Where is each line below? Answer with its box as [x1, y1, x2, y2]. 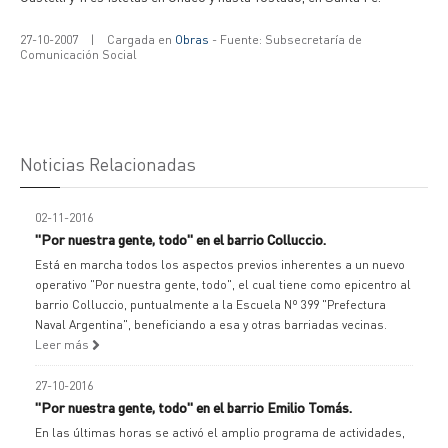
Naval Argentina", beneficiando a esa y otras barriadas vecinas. [35, 317, 387, 332]
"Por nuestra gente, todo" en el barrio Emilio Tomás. [35, 398, 352, 416]
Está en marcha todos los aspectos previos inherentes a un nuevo [35, 257, 405, 272]
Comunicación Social [20, 47, 137, 62]
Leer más [35, 337, 92, 352]
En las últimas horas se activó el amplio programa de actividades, [35, 425, 405, 440]
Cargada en [107, 32, 175, 47]
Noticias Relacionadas [20, 152, 196, 175]
